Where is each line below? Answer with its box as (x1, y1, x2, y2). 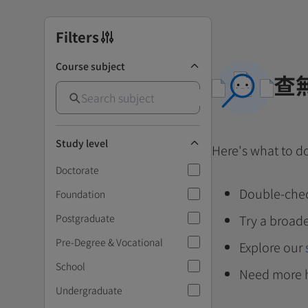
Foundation (56, 186, 105, 201)
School (56, 258, 85, 273)
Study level (56, 135, 108, 150)
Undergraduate (56, 283, 122, 297)
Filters (56, 26, 99, 47)
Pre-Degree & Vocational (56, 234, 163, 249)
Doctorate (56, 162, 99, 177)
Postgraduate (56, 210, 115, 225)
